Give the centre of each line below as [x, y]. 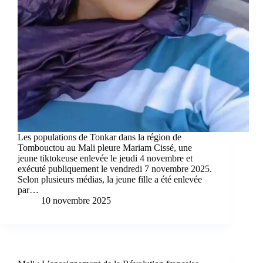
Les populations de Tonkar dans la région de [100, 137]
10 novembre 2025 [76, 201]
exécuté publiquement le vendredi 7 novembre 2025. [115, 169]
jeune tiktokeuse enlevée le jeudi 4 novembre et [105, 159]
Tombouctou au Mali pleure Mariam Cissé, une [105, 148]
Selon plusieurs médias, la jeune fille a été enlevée [110, 180]
